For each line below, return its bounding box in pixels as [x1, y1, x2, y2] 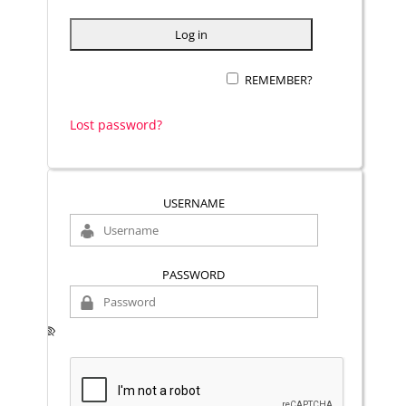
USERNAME [162, 195, 225, 211]
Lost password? [70, 116, 162, 133]
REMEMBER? [245, 72, 314, 88]
